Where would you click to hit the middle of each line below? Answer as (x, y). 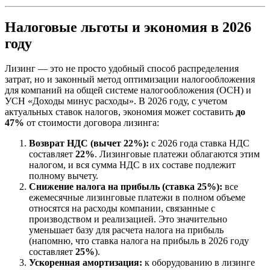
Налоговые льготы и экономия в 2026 (128, 27)
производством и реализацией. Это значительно (128, 219)
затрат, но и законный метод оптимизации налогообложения (130, 80)
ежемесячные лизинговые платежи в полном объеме (137, 198)
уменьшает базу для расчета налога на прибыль (126, 230)
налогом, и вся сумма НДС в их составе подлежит (132, 165)
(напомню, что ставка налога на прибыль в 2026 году (139, 241)
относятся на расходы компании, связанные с (122, 209)
